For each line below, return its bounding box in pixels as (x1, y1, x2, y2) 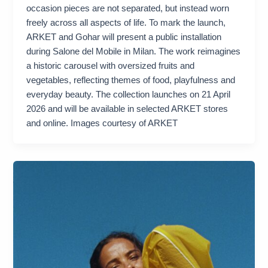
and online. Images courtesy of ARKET (26, 118, 178, 129)
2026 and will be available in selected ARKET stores (26, 104, 229, 114)
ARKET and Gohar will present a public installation (26, 32, 222, 42)
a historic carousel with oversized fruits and (26, 61, 195, 71)
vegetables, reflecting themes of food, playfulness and (26, 75, 236, 86)
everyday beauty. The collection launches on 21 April (26, 90, 231, 100)
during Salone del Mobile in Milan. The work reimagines (26, 47, 241, 57)
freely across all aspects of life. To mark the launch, (26, 18, 226, 28)
